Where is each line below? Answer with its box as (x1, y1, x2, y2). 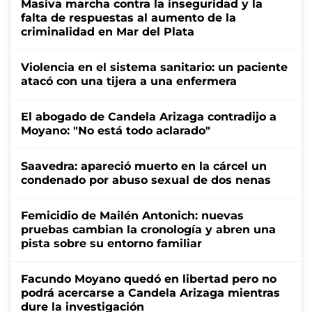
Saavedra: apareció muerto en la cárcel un (21, 159, 267, 173)
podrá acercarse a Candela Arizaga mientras (21, 286, 280, 299)
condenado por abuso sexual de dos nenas (21, 173, 271, 187)
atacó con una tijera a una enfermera (21, 74, 237, 88)
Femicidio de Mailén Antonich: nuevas (21, 208, 244, 222)
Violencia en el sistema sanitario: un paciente (21, 60, 288, 74)
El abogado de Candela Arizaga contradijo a (21, 109, 276, 123)
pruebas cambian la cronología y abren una (21, 222, 276, 236)
